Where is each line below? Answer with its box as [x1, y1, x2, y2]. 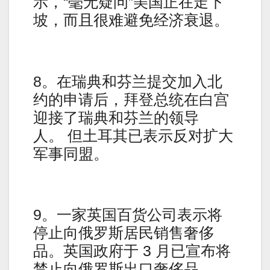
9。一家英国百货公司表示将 [33, 206, 222, 224]
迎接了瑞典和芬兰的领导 [33, 108, 199, 126]
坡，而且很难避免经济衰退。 [33, 11, 229, 28]
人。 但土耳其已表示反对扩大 [33, 127, 233, 144]
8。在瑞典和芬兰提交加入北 [33, 72, 222, 90]
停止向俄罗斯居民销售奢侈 [33, 224, 214, 242]
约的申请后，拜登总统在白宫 [33, 90, 229, 108]
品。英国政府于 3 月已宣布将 [33, 242, 231, 260]
